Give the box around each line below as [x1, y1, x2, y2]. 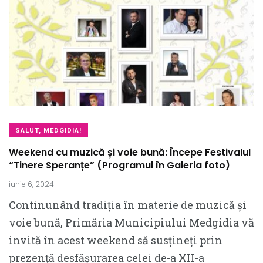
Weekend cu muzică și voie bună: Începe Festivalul [9, 146, 251, 159]
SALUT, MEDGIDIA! [15, 127, 82, 134]
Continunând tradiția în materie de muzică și [9, 198, 247, 212]
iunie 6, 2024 [9, 179, 54, 189]
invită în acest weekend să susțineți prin [9, 233, 222, 247]
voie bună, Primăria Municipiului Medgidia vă [9, 215, 254, 230]
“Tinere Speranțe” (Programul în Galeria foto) [9, 159, 230, 172]
